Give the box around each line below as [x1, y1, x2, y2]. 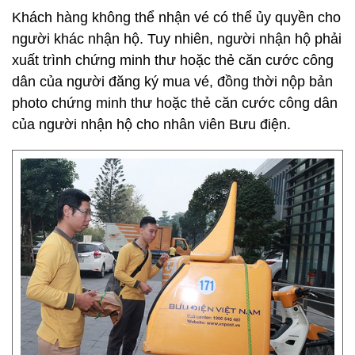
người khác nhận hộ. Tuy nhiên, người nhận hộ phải [12, 31, 342, 47]
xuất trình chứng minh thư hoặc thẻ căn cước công [12, 52, 334, 68]
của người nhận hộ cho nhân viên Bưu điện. [12, 116, 291, 132]
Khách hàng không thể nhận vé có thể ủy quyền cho [12, 10, 341, 25]
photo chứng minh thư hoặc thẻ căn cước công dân [12, 95, 338, 111]
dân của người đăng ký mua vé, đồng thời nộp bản [12, 74, 333, 90]
